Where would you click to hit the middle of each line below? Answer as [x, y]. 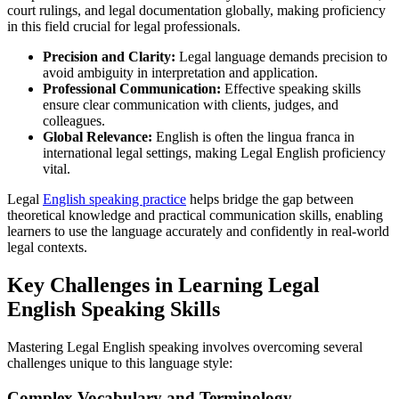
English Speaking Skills [114, 309]
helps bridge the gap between [270, 199]
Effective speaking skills [291, 89]
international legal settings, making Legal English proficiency [214, 153]
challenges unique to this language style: [120, 363]
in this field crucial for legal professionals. [124, 27]
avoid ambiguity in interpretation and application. [180, 73]
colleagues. [74, 121]
